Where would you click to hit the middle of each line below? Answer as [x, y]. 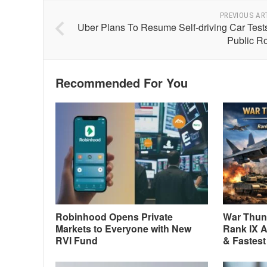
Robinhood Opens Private [114, 216]
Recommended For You [122, 83]
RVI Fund [77, 240]
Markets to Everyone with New [123, 228]
